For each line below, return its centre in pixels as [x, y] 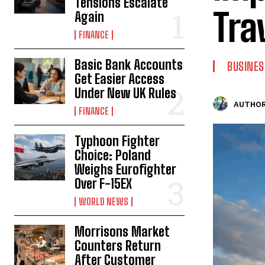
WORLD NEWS [104, 201]
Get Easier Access [120, 79]
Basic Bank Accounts [129, 65]
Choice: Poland [113, 155]
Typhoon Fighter [117, 141]
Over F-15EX [104, 184]
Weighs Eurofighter [126, 169]
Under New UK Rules [126, 93]
